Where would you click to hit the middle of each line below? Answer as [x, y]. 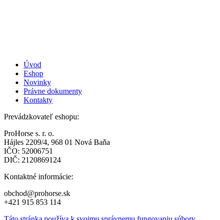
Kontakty [38, 100]
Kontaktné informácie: [39, 177]
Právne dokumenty [53, 91]
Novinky [37, 82]
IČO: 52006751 [28, 151]
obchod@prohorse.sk [37, 193]
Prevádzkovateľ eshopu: [42, 117]
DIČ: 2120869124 [32, 160]
